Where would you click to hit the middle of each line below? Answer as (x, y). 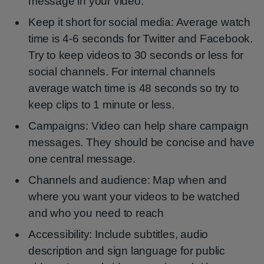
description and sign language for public (127, 251)
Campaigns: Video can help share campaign (138, 126)
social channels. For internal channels (122, 72)
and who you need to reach (96, 213)
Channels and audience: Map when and (128, 180)
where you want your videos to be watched (134, 197)
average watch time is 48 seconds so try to (134, 88)
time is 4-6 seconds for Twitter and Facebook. (141, 39)
